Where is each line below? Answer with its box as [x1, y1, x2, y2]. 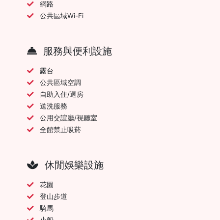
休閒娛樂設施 [42, 159, 104, 171]
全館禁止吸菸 [40, 125, 81, 134]
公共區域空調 [40, 78, 81, 86]
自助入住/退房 [40, 90, 83, 98]
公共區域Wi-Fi [40, 11, 83, 20]
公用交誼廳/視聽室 [40, 113, 97, 122]
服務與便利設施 [41, 45, 112, 57]
